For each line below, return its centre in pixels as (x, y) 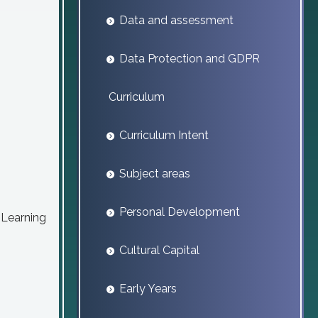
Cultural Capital (159, 250)
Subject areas (155, 174)
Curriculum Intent (164, 135)
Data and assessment (176, 20)
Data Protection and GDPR (190, 59)
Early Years (148, 289)
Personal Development (180, 212)
